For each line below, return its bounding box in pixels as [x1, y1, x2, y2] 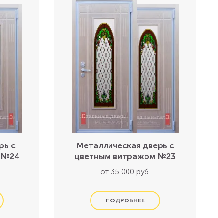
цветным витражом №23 [74, 151, 176, 161]
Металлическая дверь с [76, 141, 174, 150]
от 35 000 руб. [100, 167, 150, 176]
